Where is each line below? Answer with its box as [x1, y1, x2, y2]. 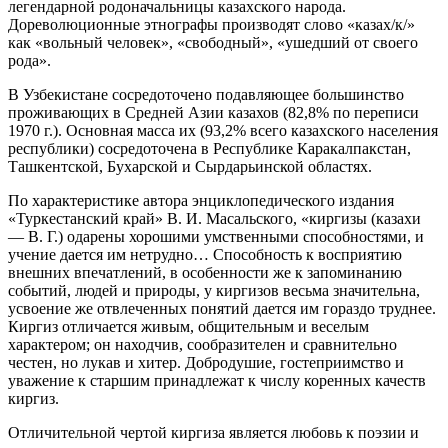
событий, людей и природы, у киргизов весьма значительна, [8, 282, 420, 300]
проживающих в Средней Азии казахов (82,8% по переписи [8, 104, 419, 122]
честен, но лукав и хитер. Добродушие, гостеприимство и [8, 354, 404, 372]
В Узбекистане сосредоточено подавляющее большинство [8, 86, 404, 104]
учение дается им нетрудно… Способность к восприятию [8, 246, 402, 264]
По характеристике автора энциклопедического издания [8, 192, 394, 210]
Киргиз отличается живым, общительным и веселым [8, 318, 369, 336]
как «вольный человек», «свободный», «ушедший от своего [8, 34, 418, 52]
